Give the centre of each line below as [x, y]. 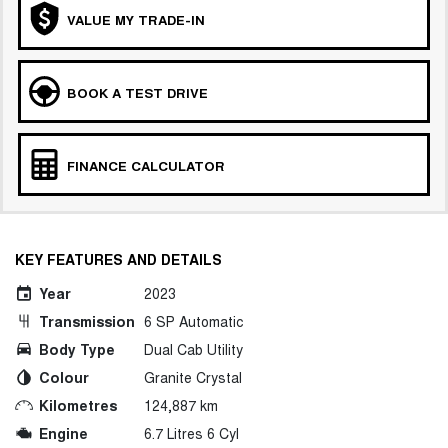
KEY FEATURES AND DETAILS [118, 259]
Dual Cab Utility [193, 349]
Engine [63, 433]
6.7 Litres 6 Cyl [191, 433]
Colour [64, 377]
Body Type [77, 349]
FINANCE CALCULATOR [146, 166]
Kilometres [78, 405]
